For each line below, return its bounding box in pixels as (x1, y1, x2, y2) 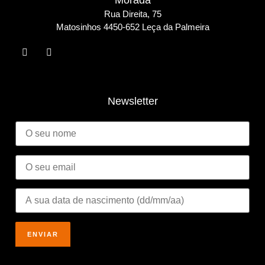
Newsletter (107, 95, 158, 108)
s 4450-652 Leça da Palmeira (96, 22, 209, 33)
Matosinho (56, 22, 96, 33)
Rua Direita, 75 (104, 9, 161, 20)
